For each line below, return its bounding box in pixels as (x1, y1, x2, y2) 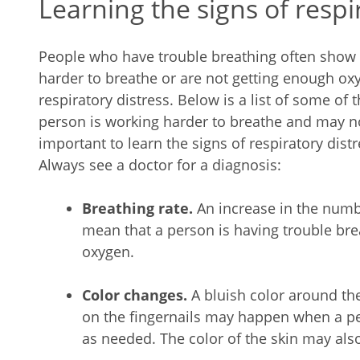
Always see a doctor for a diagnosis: (39, 155, 281, 174)
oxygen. (82, 242, 134, 261)
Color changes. (82, 285, 191, 305)
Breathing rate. (82, 198, 197, 218)
